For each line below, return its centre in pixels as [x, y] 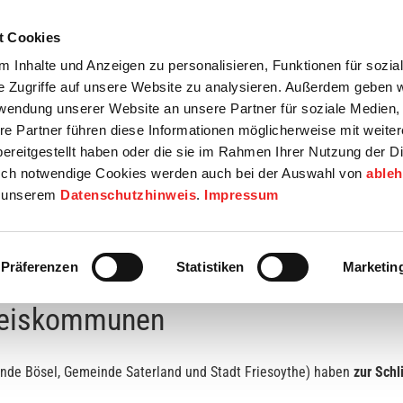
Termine [126, 39]
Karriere [319, 39]
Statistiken [210, 266]
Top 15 [223, 39]
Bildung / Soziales [250, 100]
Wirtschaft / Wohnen [108, 100]
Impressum [242, 195]
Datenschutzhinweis [129, 195]
